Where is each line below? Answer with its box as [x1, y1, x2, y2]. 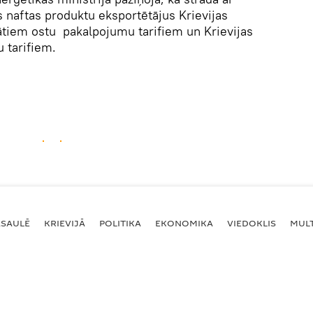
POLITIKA [99, 216, 141, 229]
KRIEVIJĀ [44, 216, 85, 229]
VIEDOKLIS [227, 216, 276, 229]
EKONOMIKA [155, 216, 213, 229]
